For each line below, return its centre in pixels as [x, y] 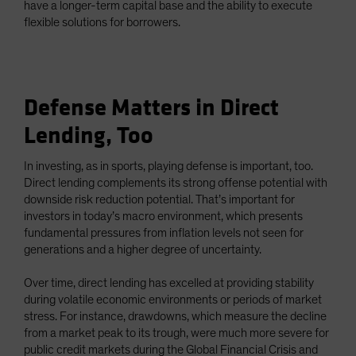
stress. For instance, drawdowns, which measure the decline [175, 316]
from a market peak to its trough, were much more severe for [176, 333]
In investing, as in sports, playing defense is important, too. [168, 166]
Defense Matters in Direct [151, 108]
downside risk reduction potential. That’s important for [159, 199]
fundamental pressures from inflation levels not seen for [164, 233]
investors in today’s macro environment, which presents [163, 216]
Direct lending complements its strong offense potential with [176, 183]
